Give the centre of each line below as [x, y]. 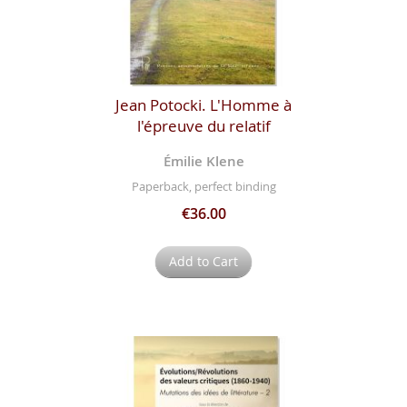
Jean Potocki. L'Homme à [203, 105]
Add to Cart [203, 261]
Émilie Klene [203, 162]
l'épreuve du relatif [203, 126]
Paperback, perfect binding [203, 186]
